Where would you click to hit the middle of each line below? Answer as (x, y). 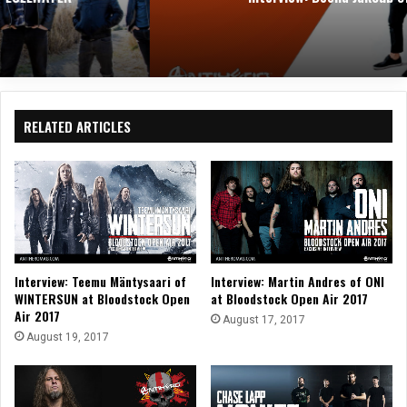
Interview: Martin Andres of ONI (298, 281)
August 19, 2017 (68, 337)
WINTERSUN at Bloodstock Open (102, 298)
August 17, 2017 (264, 319)
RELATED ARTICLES (77, 127)
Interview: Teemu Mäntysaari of (100, 281)
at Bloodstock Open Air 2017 (289, 298)
